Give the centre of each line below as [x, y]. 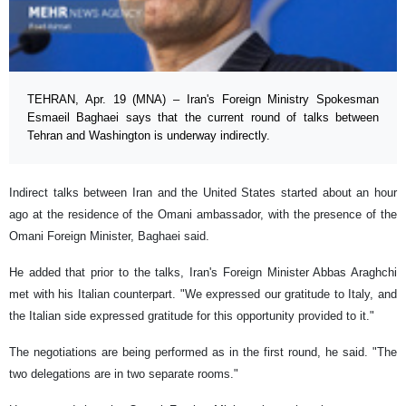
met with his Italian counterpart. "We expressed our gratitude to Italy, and [203, 295]
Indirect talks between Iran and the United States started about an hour [203, 193]
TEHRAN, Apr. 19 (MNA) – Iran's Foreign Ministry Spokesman [203, 100]
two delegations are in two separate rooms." [124, 374]
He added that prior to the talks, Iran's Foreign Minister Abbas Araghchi [203, 273]
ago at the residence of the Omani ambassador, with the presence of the [203, 215]
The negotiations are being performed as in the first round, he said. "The [203, 353]
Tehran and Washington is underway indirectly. [149, 136]
